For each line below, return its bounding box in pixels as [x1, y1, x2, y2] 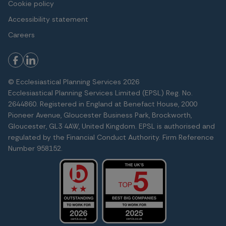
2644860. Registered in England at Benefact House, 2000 [8, 99, 197, 108]
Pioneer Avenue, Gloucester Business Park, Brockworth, [8, 110, 192, 120]
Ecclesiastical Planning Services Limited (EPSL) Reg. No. [8, 88, 193, 97]
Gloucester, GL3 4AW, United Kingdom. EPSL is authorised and [8, 121, 215, 131]
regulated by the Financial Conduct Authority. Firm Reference [8, 132, 214, 142]
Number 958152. [8, 143, 63, 153]
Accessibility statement [8, 14, 88, 24]
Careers [8, 30, 35, 39]
